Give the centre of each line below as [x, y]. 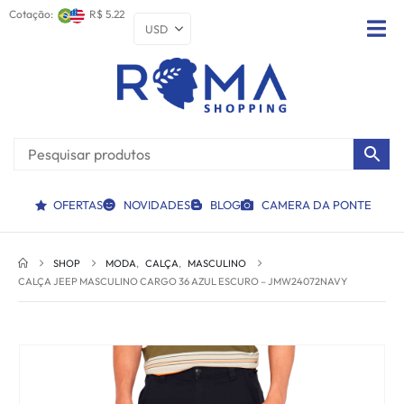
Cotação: [32, 14]
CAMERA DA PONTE [316, 205]
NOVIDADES [156, 205]
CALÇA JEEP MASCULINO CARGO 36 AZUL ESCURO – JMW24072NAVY [183, 282]
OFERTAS [78, 205]
